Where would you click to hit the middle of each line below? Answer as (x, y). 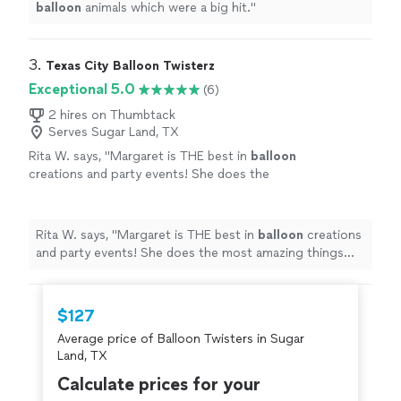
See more (220, 192)
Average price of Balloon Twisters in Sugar (181, 339)
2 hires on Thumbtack (112, 115)
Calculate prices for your (159, 384)
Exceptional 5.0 (82, 90)
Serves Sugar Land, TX (114, 132)
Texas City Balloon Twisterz (130, 66)
